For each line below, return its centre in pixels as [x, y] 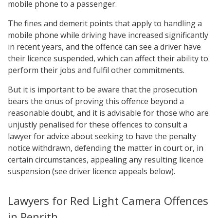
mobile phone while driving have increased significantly [108, 35]
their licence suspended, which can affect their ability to [108, 58]
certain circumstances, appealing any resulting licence [106, 160]
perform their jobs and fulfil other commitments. [96, 70]
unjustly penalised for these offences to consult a [98, 125]
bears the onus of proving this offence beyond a [96, 101]
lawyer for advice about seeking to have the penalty [102, 136]
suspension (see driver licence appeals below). [91, 171]
